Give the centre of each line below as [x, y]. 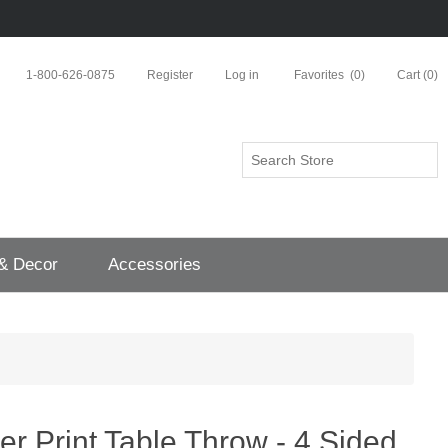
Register [170, 75]
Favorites [319, 75]
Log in [242, 75]
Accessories [154, 264]
